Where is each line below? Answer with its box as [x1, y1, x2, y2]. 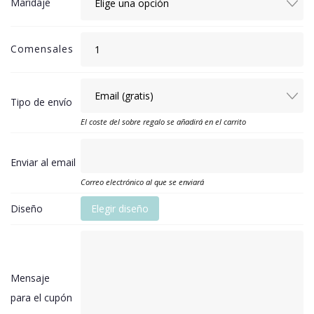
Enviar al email [11, 155, 76, 169]
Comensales [11, 41, 74, 55]
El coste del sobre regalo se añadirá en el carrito [81, 116, 246, 127]
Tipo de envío [11, 95, 72, 109]
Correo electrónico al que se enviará [81, 176, 204, 187]
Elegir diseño [91, 201, 149, 215]
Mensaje [11, 271, 50, 285]
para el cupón [11, 290, 72, 304]
